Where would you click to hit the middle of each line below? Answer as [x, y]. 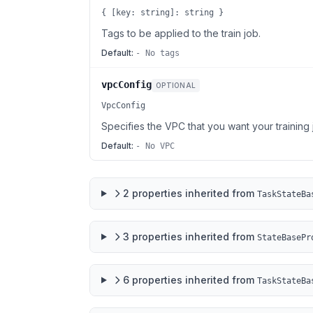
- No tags [158, 53]
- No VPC [155, 146]
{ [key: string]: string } [162, 13]
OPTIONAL [176, 85]
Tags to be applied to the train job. [181, 33]
